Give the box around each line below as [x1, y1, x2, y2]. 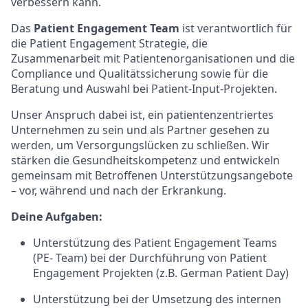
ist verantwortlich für [179, 21, 292, 36]
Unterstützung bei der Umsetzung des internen [33, 291, 281, 307]
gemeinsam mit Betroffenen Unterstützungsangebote [11, 168, 293, 183]
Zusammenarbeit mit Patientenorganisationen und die [11, 51, 295, 66]
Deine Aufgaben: [11, 209, 102, 224]
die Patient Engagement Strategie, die [11, 36, 208, 51]
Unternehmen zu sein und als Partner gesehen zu [11, 122, 269, 137]
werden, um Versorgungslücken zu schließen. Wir [11, 137, 269, 153]
